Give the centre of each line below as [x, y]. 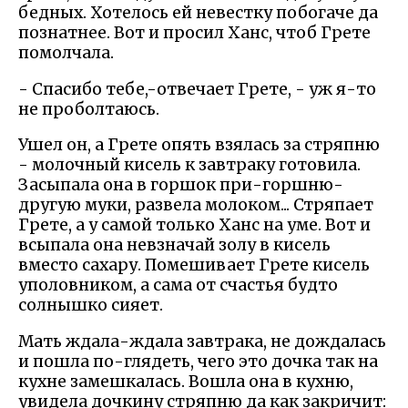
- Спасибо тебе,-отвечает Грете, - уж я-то [197, 89]
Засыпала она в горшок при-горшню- [181, 185]
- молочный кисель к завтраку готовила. [189, 165]
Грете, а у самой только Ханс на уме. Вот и [194, 225]
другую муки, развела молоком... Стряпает [196, 205]
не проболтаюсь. [89, 109]
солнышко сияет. [91, 306]
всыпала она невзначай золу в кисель [174, 245]
